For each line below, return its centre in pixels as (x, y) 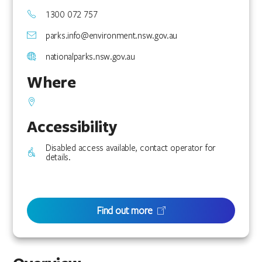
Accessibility (72, 126)
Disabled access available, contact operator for (131, 147)
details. (58, 157)
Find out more (125, 210)
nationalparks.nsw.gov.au (90, 56)
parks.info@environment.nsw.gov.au (112, 35)
